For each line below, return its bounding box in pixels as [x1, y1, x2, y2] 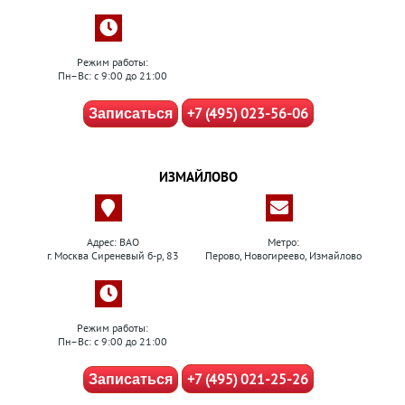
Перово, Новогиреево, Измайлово [205, 249, 362, 262]
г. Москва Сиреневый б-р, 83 [46, 249, 179, 262]
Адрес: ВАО [86, 235, 139, 249]
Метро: [268, 235, 299, 249]
